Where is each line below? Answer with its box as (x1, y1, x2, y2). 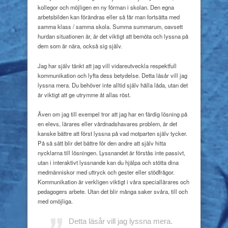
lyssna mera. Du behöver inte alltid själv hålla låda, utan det (38, 80, 188, 89)
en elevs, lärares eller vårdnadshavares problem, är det (38, 120, 177, 128)
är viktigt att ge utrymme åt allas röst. (38, 90, 131, 99)
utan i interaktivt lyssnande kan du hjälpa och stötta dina (38, 158, 179, 167)
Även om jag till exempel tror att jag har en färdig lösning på (38, 110, 187, 119)
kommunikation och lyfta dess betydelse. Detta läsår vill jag (38, 71, 187, 79)
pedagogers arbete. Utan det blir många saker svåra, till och (38, 187, 188, 196)
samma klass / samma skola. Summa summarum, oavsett (38, 22, 183, 31)
